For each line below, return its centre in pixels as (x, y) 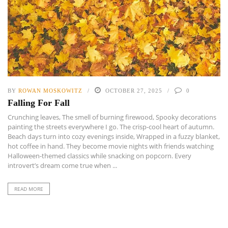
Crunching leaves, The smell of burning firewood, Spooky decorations (112, 117)
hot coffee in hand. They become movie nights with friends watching (111, 146)
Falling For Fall (39, 103)
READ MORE (29, 189)
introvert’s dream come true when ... (62, 165)
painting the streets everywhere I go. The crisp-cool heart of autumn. (111, 126)
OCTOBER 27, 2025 (134, 90)
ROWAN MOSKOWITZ (50, 90)
